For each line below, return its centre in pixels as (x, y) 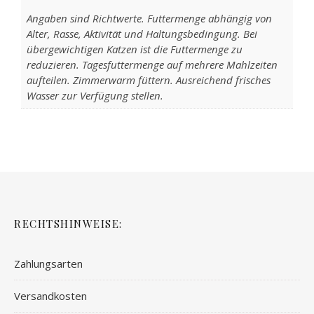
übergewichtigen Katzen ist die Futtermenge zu (134, 49)
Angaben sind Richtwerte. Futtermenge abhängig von (149, 18)
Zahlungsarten (48, 264)
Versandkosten (50, 296)
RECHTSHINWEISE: (68, 224)
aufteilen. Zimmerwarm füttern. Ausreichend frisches (148, 80)
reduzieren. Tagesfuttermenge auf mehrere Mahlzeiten (152, 64)
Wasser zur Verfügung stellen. (95, 95)
